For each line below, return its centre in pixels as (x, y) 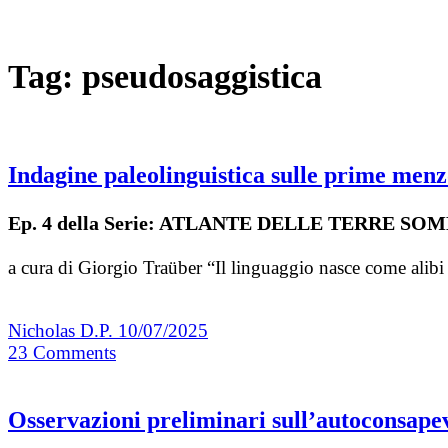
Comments (74, 353)
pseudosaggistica (202, 76)
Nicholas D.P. (63, 331)
